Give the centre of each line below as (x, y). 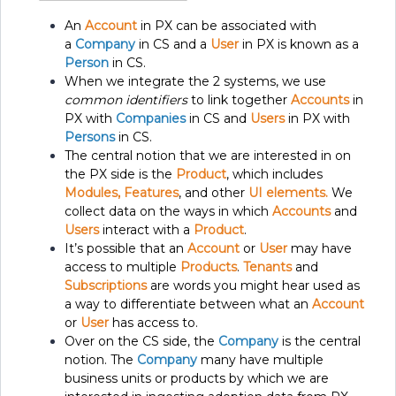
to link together (239, 100)
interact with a (146, 230)
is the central (320, 342)
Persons (90, 137)
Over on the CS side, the (141, 342)
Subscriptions (106, 286)
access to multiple (122, 267)
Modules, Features (122, 193)
